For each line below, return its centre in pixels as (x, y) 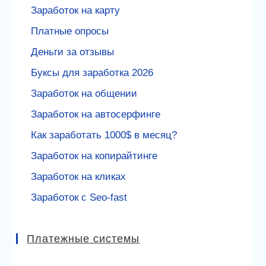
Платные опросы (70, 31)
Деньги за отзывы (73, 52)
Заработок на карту (76, 10)
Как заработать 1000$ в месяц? (104, 135)
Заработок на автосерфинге (96, 114)
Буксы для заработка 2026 (92, 72)
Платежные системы (83, 238)
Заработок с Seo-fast (79, 197)
